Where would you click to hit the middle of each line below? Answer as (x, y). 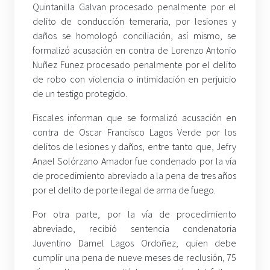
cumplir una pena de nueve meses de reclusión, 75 (135, 258)
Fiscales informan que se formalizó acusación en (135, 118)
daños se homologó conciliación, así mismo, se (135, 36)
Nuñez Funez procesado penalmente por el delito (135, 65)
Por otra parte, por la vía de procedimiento (135, 214)
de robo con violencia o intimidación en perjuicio (135, 79)
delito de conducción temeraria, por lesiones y (135, 21)
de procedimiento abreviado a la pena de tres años (135, 176)
